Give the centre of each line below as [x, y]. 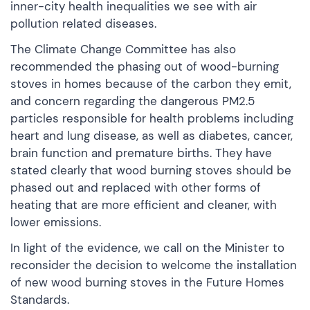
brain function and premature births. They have [141, 153]
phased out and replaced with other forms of [136, 187]
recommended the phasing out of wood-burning [145, 66]
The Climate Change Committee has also [123, 49]
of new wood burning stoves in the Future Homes [147, 282]
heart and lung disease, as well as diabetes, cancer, [152, 135]
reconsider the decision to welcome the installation [154, 265]
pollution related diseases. [83, 23]
